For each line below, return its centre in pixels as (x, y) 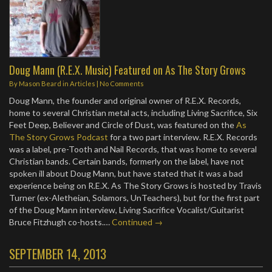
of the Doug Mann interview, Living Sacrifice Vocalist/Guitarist (127, 209)
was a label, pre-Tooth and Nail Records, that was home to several (133, 149)
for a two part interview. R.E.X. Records (183, 137)
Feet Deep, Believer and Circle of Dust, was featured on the (123, 124)
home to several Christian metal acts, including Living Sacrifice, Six (133, 112)
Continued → (137, 222)
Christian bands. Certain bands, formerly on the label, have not (127, 161)
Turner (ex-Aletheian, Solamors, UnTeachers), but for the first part (134, 197)
